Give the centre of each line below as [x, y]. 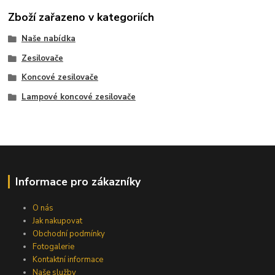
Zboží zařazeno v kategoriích [81, 17]
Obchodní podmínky [69, 234]
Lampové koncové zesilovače [78, 97]
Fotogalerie [54, 246]
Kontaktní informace [68, 259]
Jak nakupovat [58, 221]
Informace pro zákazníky [78, 181]
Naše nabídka [48, 38]
